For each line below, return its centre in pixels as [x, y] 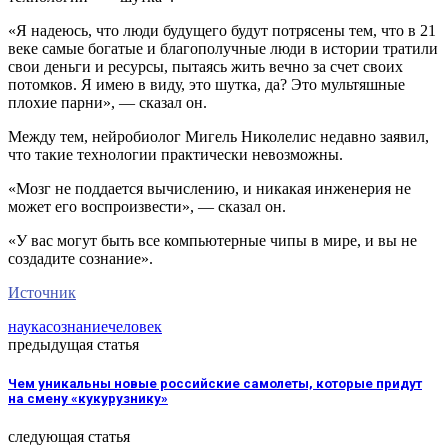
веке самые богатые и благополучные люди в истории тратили [223, 48]
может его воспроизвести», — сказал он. [147, 206]
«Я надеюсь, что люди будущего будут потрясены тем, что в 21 [222, 30]
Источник [42, 292]
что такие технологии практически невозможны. [175, 154]
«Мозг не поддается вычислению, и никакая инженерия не [209, 188]
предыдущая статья [73, 344]
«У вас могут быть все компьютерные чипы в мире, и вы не [212, 240]
